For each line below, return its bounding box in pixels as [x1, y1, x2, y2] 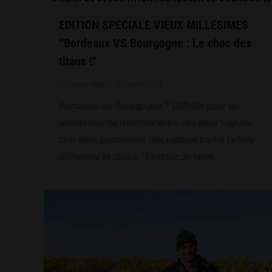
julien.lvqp [72, 79, 106, 89]
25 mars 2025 [115, 79, 162, 89]
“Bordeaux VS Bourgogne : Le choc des [59, 35, 251, 50]
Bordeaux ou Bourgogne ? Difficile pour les [59, 100, 240, 112]
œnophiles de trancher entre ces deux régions [59, 117, 253, 129]
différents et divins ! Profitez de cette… [59, 151, 221, 163]
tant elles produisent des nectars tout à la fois [59, 134, 254, 146]
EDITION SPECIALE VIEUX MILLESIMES [59, 17, 248, 32]
